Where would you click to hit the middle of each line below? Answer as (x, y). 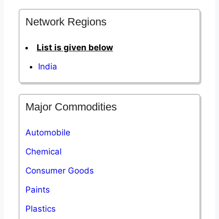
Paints (38, 189)
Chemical (44, 151)
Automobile (48, 132)
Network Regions (66, 22)
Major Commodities (71, 107)
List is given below (75, 47)
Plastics (41, 208)
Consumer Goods (60, 170)
